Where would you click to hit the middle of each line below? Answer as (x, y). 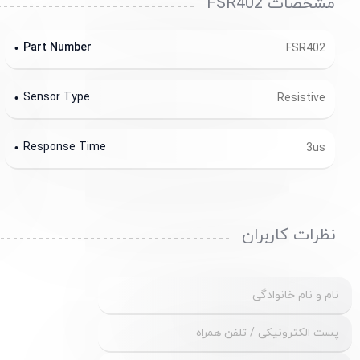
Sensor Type (56, 98)
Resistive (301, 98)
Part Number (57, 48)
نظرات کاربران (288, 235)
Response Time (64, 148)
